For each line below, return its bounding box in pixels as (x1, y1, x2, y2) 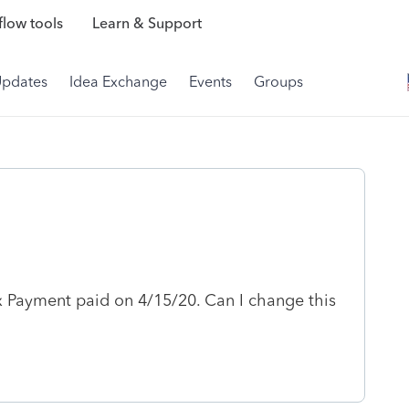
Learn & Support (91, 15, 202, 33)
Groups (254, 73, 303, 90)
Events (189, 73, 232, 90)
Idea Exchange (69, 73, 167, 90)
